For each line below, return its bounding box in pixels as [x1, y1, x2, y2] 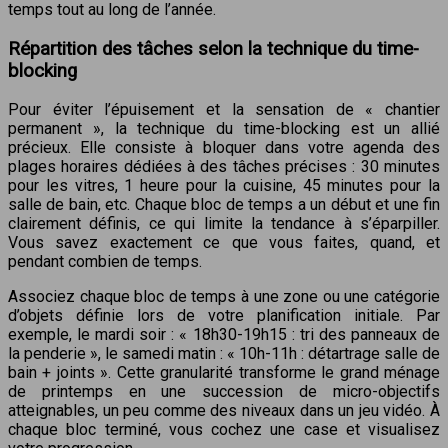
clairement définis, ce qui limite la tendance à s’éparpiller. [8, 214, 440, 234]
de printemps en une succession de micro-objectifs [8, 382, 440, 402]
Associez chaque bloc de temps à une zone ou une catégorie [8, 287, 440, 307]
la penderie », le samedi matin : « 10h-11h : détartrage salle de [8, 344, 440, 364]
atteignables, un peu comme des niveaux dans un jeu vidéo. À [8, 401, 440, 421]
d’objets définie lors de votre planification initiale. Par [8, 306, 440, 326]
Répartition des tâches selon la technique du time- [8, 37, 419, 60]
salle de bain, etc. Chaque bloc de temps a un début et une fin [8, 195, 440, 215]
